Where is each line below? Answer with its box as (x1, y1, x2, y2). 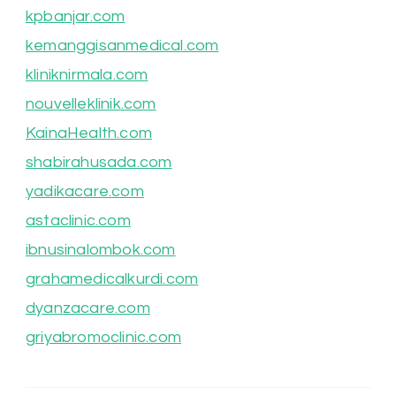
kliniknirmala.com (26, 66, 148, 84)
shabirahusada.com (26, 154, 172, 171)
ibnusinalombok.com (26, 241, 176, 259)
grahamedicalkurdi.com (26, 270, 199, 288)
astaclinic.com (26, 212, 131, 230)
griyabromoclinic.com (26, 329, 181, 346)
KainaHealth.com (26, 125, 152, 142)
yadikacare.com (26, 183, 144, 201)
